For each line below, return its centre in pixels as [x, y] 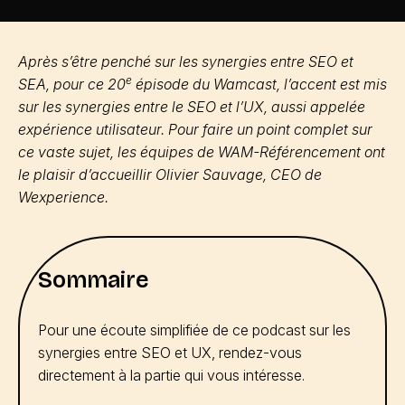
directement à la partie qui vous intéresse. [171, 375]
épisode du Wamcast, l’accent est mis [259, 84]
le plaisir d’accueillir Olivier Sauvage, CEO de [170, 174]
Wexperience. [63, 197]
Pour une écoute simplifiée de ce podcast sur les [194, 330]
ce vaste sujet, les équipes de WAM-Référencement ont [202, 152]
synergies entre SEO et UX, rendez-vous [170, 353]
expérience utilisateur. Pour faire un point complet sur [195, 129]
